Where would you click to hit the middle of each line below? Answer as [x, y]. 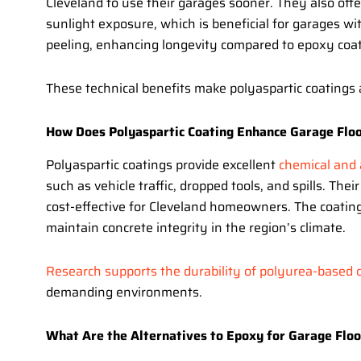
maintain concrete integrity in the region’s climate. [196, 228]
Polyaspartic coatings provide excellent [162, 165]
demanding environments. [124, 293]
